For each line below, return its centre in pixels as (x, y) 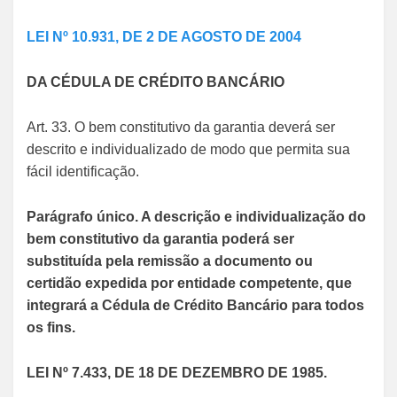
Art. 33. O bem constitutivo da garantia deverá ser (181, 127)
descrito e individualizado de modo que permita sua (188, 149)
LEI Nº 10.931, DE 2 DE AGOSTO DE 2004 (164, 37)
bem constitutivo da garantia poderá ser (160, 239)
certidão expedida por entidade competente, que (189, 283)
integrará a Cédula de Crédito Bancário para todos (195, 305)
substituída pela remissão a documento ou (170, 261)
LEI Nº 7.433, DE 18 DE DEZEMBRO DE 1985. (177, 373)
